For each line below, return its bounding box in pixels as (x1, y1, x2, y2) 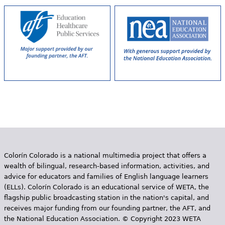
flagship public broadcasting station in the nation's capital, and (4, 194, 209, 201)
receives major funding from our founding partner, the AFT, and (4, 204, 210, 212)
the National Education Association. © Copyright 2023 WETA (4, 215, 201, 222)
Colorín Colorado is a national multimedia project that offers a (4, 152, 206, 159)
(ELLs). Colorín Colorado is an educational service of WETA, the (4, 183, 209, 191)
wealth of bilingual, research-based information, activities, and (4, 162, 209, 170)
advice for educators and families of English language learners (4, 173, 208, 180)
